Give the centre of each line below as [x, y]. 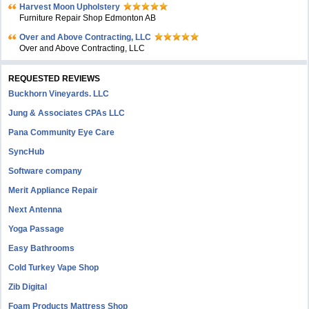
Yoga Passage [37, 229]
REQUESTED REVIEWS [54, 79]
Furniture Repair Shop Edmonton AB [88, 18]
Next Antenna [36, 210]
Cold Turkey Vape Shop [54, 268]
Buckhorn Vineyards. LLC [59, 94]
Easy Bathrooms [42, 248]
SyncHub [27, 152]
